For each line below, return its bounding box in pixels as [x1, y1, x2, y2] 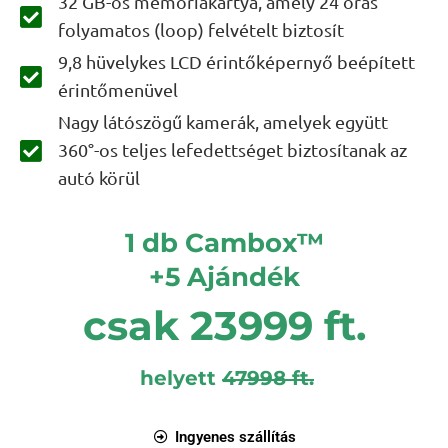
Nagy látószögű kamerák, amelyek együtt [58, 111, 389, 132]
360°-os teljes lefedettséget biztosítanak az [58, 139, 408, 160]
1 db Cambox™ [124, 227, 324, 259]
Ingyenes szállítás [174, 427, 296, 446]
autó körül [58, 167, 141, 188]
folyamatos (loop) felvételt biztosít [58, 19, 345, 40]
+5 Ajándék [148, 261, 300, 294]
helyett [134, 365, 222, 390]
